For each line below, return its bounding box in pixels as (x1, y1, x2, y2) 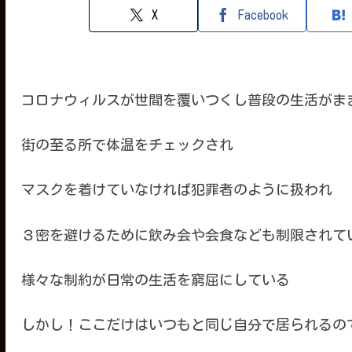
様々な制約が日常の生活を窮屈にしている (20, 272, 290, 287)
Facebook (238, 8, 289, 21)
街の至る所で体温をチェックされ (20, 137, 233, 152)
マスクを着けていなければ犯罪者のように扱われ (20, 182, 332, 197)
